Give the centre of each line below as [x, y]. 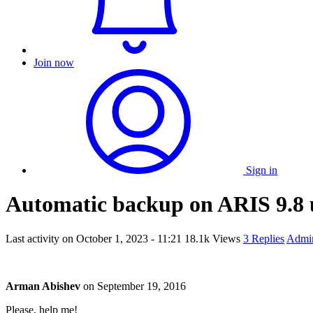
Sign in [262, 170]
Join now [54, 63]
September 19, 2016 [141, 286]
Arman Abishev [43, 286]
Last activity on [41, 238]
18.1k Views [212, 238]
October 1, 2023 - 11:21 [129, 238]
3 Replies [264, 238]
